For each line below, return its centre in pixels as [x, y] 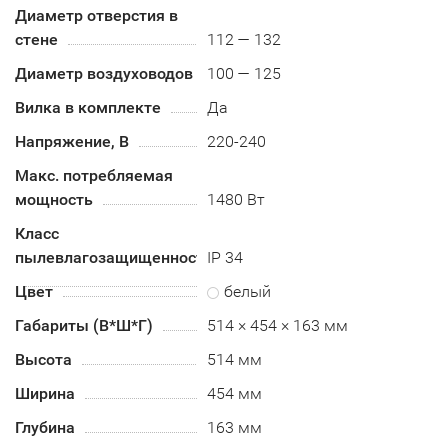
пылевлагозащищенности [114, 257]
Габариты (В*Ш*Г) [84, 325]
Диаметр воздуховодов [104, 73]
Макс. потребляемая [94, 175]
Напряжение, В [72, 141]
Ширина [45, 393]
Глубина [45, 427]
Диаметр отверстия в [96, 15]
